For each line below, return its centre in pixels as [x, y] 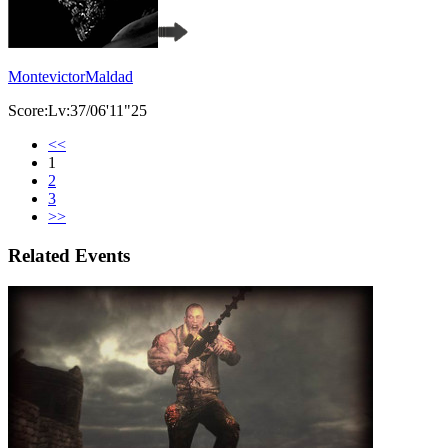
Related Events [69, 255]
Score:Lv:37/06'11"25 [77, 111]
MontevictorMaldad [70, 77]
